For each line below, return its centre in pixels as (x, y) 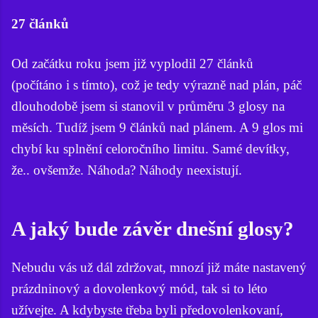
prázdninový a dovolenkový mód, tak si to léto (139, 289)
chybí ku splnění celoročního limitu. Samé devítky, (150, 148)
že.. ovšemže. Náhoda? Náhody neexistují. (127, 170)
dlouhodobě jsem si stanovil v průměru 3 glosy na (148, 106)
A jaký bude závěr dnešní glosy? (153, 229)
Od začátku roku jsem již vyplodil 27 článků (132, 63)
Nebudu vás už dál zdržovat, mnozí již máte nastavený (159, 268)
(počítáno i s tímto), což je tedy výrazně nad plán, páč (157, 84)
